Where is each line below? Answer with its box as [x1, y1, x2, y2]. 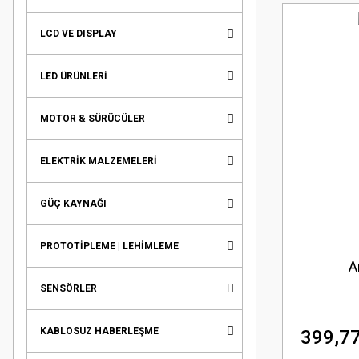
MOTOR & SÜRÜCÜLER [40, 113, 145, 124]
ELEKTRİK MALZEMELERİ [40, 155, 157, 167]
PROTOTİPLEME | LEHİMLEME [40, 240, 179, 252]
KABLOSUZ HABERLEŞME [40, 325, 159, 337]
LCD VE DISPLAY [40, 28, 117, 39]
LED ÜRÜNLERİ [40, 71, 107, 82]
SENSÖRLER [40, 283, 97, 294]
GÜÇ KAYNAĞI [40, 198, 107, 209]
